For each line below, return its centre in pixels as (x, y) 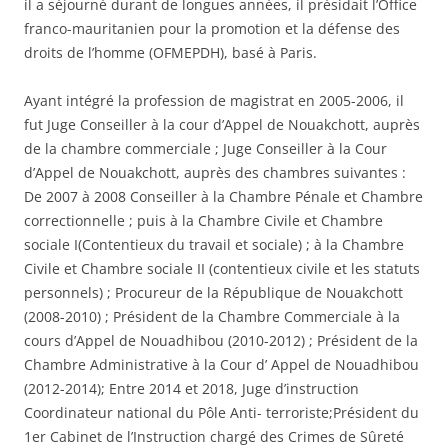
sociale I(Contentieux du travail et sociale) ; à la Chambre (214, 244)
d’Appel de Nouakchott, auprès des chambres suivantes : (215, 172)
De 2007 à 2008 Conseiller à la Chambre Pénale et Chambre (223, 196)
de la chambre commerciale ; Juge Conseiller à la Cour (205, 148)
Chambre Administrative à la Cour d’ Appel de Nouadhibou (221, 364)
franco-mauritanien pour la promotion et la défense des (212, 28)
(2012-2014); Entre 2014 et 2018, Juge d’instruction (191, 388)
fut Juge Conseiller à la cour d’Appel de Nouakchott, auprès (222, 124)
